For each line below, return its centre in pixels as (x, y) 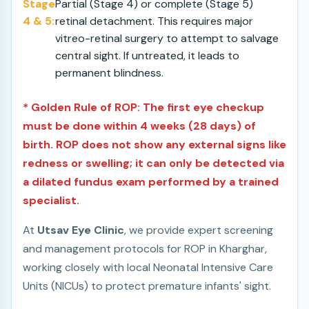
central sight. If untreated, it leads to (147, 56)
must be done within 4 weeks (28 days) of (139, 126)
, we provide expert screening (199, 230)
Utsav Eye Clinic (81, 230)
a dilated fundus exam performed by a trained (151, 182)
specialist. (51, 200)
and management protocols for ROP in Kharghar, (145, 249)
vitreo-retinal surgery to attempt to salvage (167, 38)
